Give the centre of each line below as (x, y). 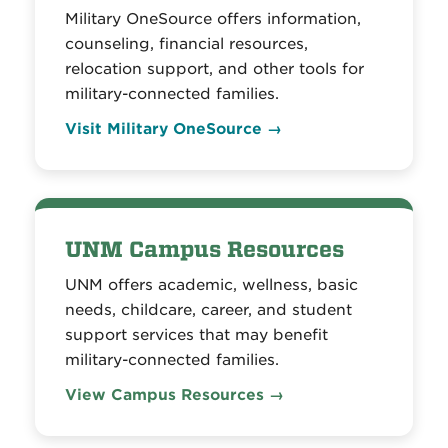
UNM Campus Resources (204, 250)
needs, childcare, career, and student (208, 310)
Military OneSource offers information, (213, 19)
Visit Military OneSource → (173, 129)
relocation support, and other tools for (214, 69)
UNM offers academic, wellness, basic (211, 285)
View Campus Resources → (174, 395)
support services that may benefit (196, 335)
